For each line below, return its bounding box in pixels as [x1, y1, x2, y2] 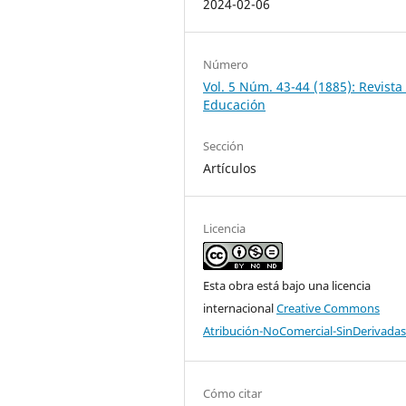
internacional [203, 299, 276, 316]
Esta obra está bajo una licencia [203, 276, 371, 294]
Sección [203, 137, 244, 154]
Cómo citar [203, 384, 262, 401]
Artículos [203, 159, 256, 177]
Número [203, 55, 248, 72]
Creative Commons [276, 299, 380, 316]
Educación [203, 95, 266, 113]
